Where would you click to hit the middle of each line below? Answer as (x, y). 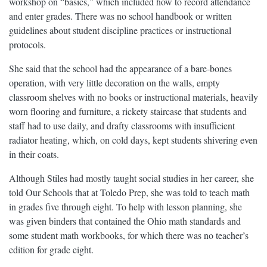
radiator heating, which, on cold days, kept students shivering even (133, 140)
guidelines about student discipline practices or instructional (120, 30)
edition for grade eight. (51, 250)
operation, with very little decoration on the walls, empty (114, 83)
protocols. (27, 45)
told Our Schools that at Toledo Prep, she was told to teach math (129, 193)
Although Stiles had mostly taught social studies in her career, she (131, 178)
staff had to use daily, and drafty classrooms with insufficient (122, 126)
